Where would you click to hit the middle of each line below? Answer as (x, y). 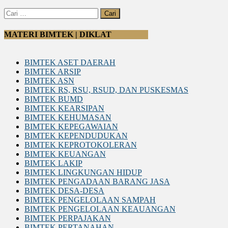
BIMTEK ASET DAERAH (70, 62)
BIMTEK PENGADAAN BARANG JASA (97, 181)
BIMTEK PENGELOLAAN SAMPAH (90, 199)
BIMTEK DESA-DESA (64, 190)
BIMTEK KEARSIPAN (64, 108)
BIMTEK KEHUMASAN (68, 117)
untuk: (14, 21)
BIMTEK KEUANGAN (65, 154)
